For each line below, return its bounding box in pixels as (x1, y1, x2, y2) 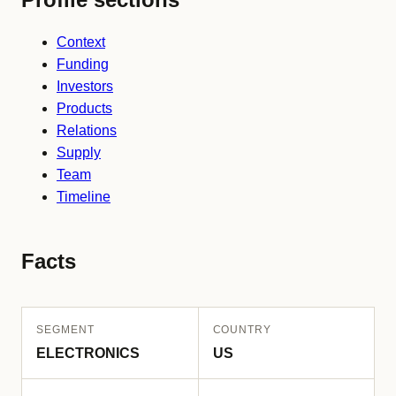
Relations (57, 123, 117, 138)
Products (57, 101, 112, 116)
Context (57, 34, 105, 49)
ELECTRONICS (36, 346, 140, 361)
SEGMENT (36, 324, 95, 336)
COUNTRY (212, 324, 272, 336)
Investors (57, 79, 113, 94)
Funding (57, 57, 109, 72)
